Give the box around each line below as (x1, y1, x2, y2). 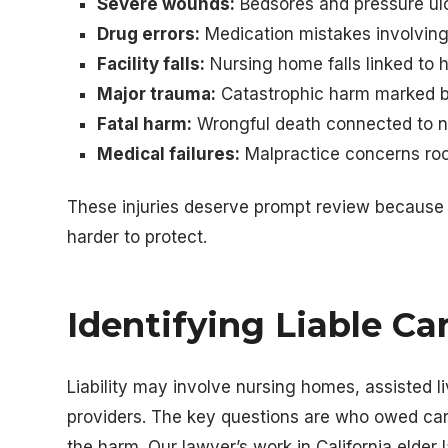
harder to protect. (67, 227, 208, 247)
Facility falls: (97, 54, 206, 74)
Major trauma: (97, 84, 217, 104)
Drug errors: (97, 24, 201, 44)
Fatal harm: (97, 114, 193, 134)
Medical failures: (97, 144, 241, 164)
